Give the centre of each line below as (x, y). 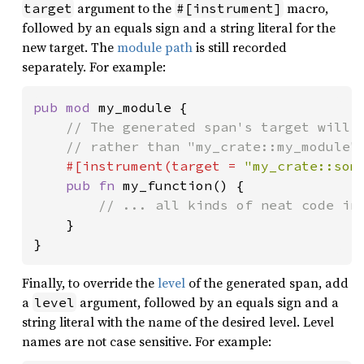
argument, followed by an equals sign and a (208, 302)
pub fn (94, 185)
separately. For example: (94, 67)
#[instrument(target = (155, 166)
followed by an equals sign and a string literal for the (179, 28)
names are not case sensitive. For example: (147, 341)
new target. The (69, 47)
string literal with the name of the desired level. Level (178, 322)
